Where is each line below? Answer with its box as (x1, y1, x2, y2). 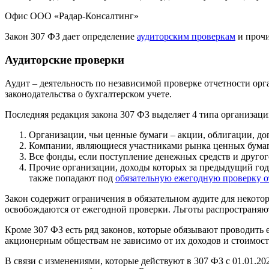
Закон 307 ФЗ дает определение (5, 31, 137, 42)
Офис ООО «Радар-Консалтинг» (5, 11, 139, 22)
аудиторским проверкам (137, 31, 235, 42)
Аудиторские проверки (5, 53, 124, 67)
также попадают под (29, 172, 115, 183)
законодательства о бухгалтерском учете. (5, 88, 172, 99)
